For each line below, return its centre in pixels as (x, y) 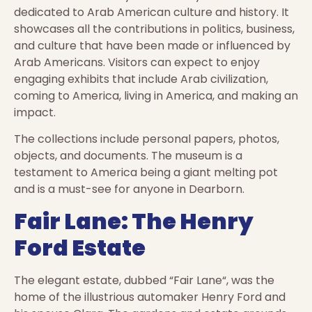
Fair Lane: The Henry (134, 221)
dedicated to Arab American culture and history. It (151, 12)
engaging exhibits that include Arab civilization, (141, 79)
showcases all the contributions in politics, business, (154, 29)
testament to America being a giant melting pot (146, 173)
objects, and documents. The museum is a (128, 156)
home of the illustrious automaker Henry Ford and (150, 297)
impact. (35, 112)
